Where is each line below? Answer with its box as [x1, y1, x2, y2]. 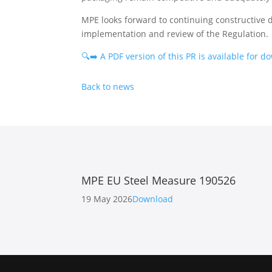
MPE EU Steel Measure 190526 [81, 172, 236, 188]
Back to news [81, 80, 135, 92]
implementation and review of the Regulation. [81, 27, 269, 39]
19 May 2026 [81, 192, 133, 205]
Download [132, 192, 174, 205]
